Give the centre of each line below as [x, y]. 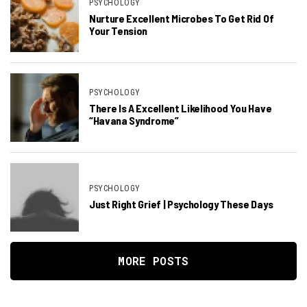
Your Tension [119, 31]
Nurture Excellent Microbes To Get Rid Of [182, 19]
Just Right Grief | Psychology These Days [181, 204]
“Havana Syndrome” [134, 121]
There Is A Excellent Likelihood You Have [181, 108]
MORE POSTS [153, 261]
